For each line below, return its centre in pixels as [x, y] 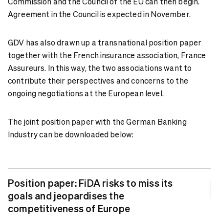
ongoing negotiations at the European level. [87, 93]
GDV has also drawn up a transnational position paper [105, 42]
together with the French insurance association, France [107, 55]
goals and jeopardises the [66, 195]
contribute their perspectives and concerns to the [98, 80]
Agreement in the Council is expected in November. [100, 14]
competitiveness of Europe [69, 208]
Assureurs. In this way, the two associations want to [100, 67]
